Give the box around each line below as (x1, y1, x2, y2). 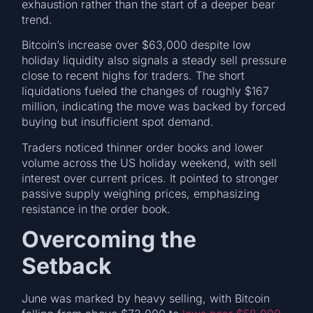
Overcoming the (22, 226, 197, 254)
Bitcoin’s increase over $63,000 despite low (22, 38, 252, 52)
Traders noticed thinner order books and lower (22, 140, 264, 154)
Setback (22, 252, 112, 280)
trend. (22, 12, 57, 27)
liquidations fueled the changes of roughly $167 (22, 84, 270, 99)
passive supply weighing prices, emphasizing (22, 186, 261, 201)
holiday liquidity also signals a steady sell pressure (22, 53, 287, 68)
